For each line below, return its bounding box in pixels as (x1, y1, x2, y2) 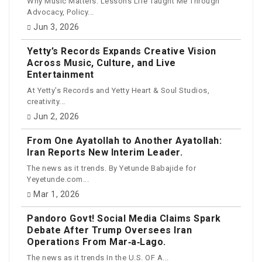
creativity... (27, 96, 65, 106)
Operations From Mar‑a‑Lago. (27, 236, 166, 248)
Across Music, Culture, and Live (27, 57, 176, 69)
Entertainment (27, 69, 94, 81)
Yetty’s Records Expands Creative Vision (27, 46, 216, 57)
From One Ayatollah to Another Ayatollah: (27, 135, 222, 147)
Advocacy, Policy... (27, 7, 94, 16)
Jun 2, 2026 (33, 112, 80, 122)
